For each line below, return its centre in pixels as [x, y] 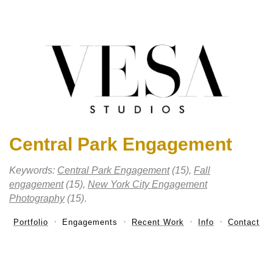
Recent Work [158, 222]
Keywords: [33, 171]
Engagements [90, 222]
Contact [244, 222]
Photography [37, 199]
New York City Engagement [147, 185]
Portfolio [31, 222]
